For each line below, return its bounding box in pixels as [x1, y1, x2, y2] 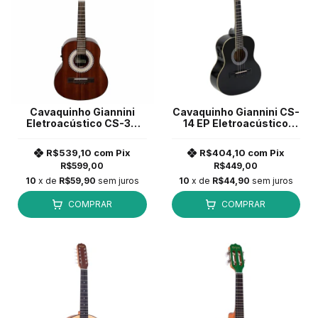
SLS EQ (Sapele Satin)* [24, 128, 140, 141]
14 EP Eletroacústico [183, 116, 289, 129]
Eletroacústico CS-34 [26, 116, 138, 129]
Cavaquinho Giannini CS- [172, 105, 300, 118]
